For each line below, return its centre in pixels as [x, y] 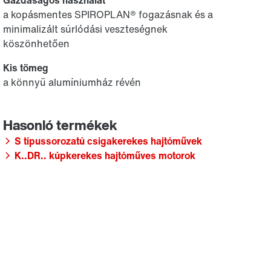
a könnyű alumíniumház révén [72, 82]
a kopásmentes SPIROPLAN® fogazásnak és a [108, 15]
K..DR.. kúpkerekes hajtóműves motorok [105, 155]
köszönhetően [37, 44]
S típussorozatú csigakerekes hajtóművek [109, 141]
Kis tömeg [26, 68]
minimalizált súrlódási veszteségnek [86, 29]
